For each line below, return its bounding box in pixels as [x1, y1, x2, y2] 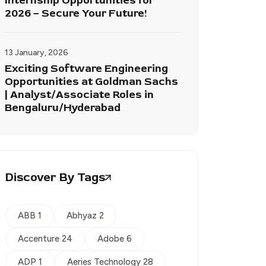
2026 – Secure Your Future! [5, 7, 147, 21]
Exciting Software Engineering [5, 62, 168, 76]
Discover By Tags [5, 170, 105, 185]
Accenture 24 [18, 233, 72, 245]
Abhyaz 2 [66, 210, 104, 221]
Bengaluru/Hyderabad [5, 101, 121, 115]
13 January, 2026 [5, 47, 68, 58]
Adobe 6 [97, 233, 132, 245]
